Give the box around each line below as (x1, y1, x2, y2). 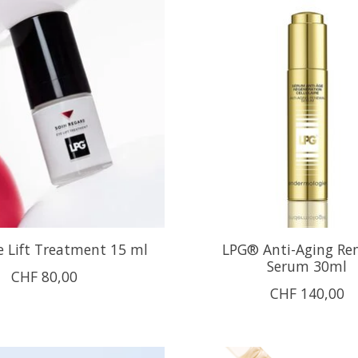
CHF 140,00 (269, 283, 344, 303)
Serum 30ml (267, 256, 348, 276)
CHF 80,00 (10, 266, 78, 286)
